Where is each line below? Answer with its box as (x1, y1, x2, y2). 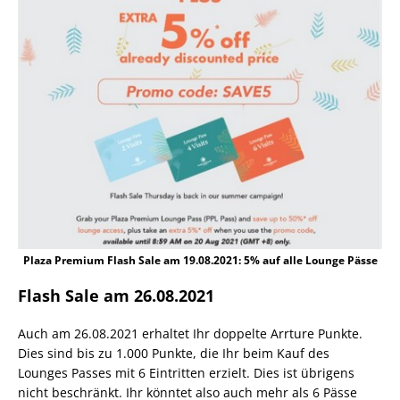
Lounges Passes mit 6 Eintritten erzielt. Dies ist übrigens (18, 364, 354, 382)
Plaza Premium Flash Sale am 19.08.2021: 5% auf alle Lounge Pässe (22, 253, 378, 269)
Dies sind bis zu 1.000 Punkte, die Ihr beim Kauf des (18, 345, 329, 362)
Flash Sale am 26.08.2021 (18, 285, 214, 307)
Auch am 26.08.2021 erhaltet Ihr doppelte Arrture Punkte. (18, 325, 362, 343)
